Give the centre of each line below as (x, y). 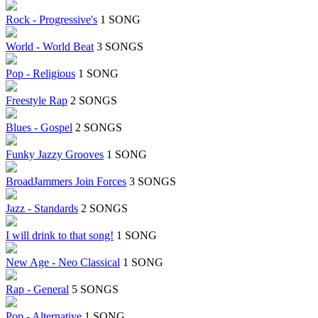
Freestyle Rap (37, 101)
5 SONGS (95, 290)
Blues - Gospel (39, 128)
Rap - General (37, 290)
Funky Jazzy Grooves (55, 155)
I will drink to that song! (60, 236)
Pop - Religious (40, 74)
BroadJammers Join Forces (66, 182)
